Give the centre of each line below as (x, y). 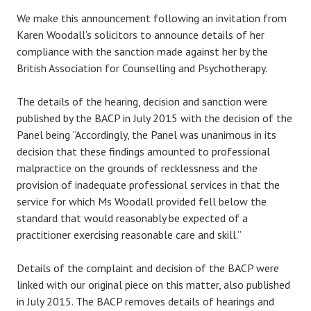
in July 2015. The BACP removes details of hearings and (145, 301)
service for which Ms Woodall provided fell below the (142, 201)
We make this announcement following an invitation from (152, 18)
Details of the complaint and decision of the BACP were (148, 268)
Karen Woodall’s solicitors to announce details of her (141, 35)
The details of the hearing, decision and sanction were (142, 101)
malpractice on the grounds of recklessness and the (137, 168)
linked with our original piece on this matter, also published (153, 285)
